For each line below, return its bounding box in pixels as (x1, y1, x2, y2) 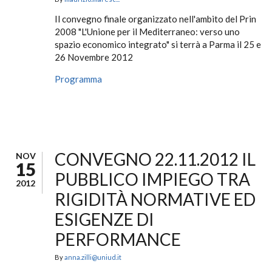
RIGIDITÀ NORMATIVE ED (55, 189, 256, 209)
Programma (55, 73, 102, 84)
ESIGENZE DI (55, 209, 154, 229)
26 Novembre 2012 (55, 52, 133, 63)
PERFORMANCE (55, 229, 181, 250)
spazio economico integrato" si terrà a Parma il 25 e (55, 39, 261, 50)
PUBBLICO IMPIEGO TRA (55, 169, 250, 189)
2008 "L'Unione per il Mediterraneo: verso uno (55, 26, 240, 37)
